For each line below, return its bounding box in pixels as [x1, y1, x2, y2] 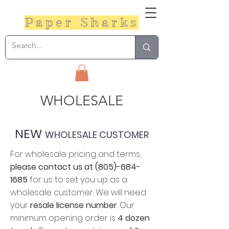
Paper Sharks [25, 15, 139, 30]
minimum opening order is [10, 212, 116, 224]
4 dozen [116, 212, 150, 224]
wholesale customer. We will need [10, 187, 146, 199]
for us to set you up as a [28, 174, 127, 186]
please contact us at [10, 161, 93, 173]
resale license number [30, 199, 117, 212]
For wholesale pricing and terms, [10, 148, 141, 161]
